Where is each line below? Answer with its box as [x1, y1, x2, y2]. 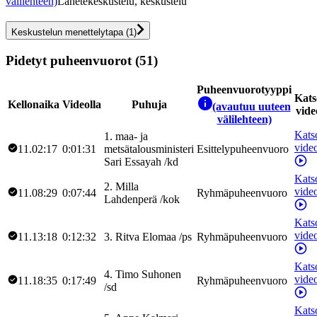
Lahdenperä [104, 193, 157, 206]
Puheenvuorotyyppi [197, 83, 292, 96]
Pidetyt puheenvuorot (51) [6, 52, 158, 68]
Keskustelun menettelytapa [11, 27, 123, 38]
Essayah [125, 156, 161, 168]
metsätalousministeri [104, 143, 194, 156]
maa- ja [115, 130, 148, 143]
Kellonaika [8, 98, 59, 111]
